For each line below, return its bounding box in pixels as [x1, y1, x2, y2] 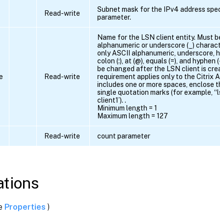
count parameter [97, 132, 150, 140]
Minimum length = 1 [97, 104, 157, 112]
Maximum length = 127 [97, 112, 168, 120]
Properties [4, 202, 48, 212]
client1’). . [97, 96, 126, 105]
